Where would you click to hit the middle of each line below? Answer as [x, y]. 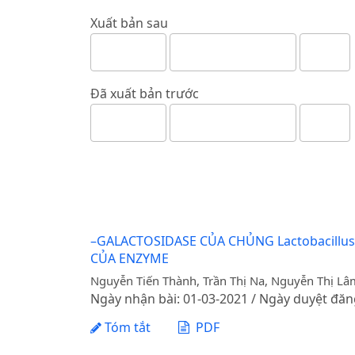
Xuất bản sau [129, 23]
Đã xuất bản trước [145, 93]
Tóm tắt [126, 327]
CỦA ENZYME [130, 259]
